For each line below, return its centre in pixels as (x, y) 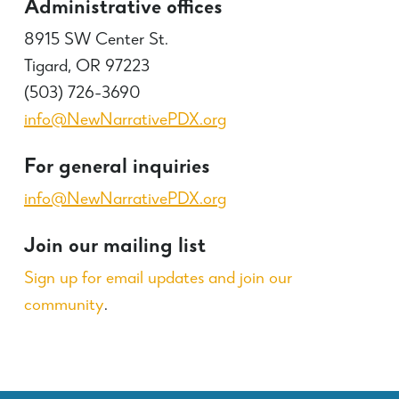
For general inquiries (117, 168)
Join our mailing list (114, 247)
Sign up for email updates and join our (158, 279)
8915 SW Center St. (96, 41)
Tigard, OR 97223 (86, 67)
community (64, 306)
